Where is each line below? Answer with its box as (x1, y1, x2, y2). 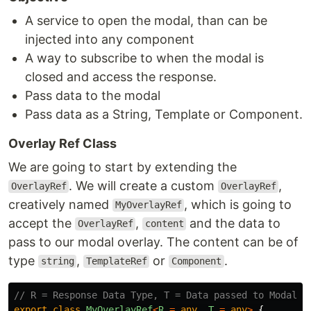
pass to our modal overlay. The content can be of (8, 234, 299, 249)
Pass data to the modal (25, 87, 160, 103)
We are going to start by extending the (8, 159, 237, 174)
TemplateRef (85, 255, 147, 267)
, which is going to (184, 196, 292, 212)
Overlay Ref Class (8, 135, 117, 151)
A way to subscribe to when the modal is (25, 50, 264, 65)
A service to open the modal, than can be (25, 12, 267, 28)
